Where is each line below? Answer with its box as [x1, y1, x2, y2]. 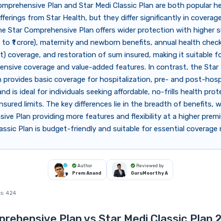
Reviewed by [135, 163, 164, 169]
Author [76, 163, 92, 169]
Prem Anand [72, 171, 101, 176]
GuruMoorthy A [131, 171, 168, 176]
